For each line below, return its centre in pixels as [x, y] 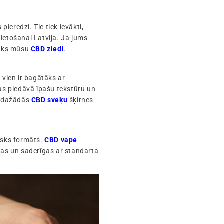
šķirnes [81, 100]
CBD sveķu [49, 100]
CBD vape [61, 140]
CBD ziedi [47, 49]
